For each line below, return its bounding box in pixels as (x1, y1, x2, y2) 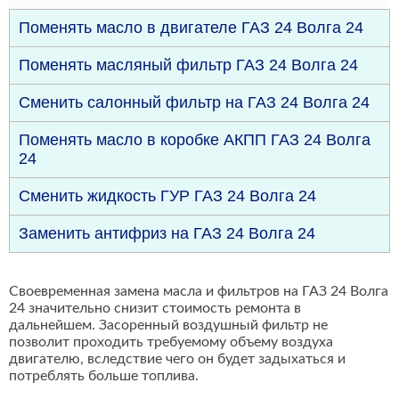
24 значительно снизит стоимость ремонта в (9, 301, 301, 316)
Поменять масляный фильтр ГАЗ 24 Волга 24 (19, 56, 358, 75)
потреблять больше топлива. (9, 369, 199, 384)
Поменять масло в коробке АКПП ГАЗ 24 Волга (19, 131, 370, 150)
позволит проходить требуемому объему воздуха (9, 335, 333, 350)
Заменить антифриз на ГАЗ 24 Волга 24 (19, 224, 315, 243)
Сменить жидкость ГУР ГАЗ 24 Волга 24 (19, 187, 316, 206)
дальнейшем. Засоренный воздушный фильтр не (9, 318, 328, 333)
